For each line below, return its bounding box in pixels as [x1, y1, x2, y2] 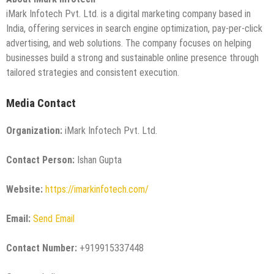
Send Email [33, 212, 75, 224]
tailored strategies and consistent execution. [6, 66, 179, 78]
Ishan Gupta [75, 154, 122, 166]
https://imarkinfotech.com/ [45, 183, 149, 195]
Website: [6, 183, 43, 195]
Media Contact [6, 96, 76, 110]
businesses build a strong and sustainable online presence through [6, 51, 259, 64]
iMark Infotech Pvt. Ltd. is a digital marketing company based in [6, 7, 251, 20]
